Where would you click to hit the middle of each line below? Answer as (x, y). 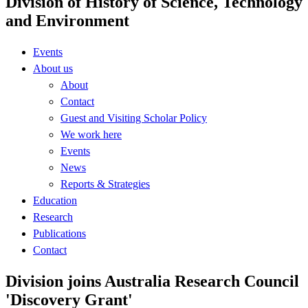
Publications (59, 233)
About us (53, 68)
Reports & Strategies (105, 184)
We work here (91, 134)
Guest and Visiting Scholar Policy (134, 118)
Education (55, 200)
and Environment (67, 20)
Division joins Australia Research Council (152, 281)
